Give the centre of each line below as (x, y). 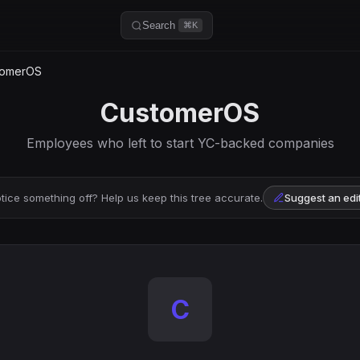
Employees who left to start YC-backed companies (180, 143)
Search (159, 25)
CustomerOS (180, 113)
